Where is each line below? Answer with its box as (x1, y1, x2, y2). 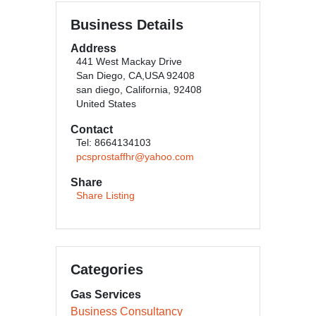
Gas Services (71, 288, 141, 300)
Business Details (71, 17, 183, 32)
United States (76, 99, 136, 109)
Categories (71, 262, 143, 277)
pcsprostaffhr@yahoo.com (76, 152, 194, 162)
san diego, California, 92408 (76, 85, 202, 95)
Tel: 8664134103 (76, 138, 151, 148)
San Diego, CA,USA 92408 (76, 71, 195, 81)
